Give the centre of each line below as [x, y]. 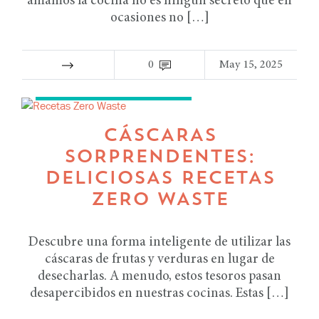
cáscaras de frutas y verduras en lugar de [159, 260]
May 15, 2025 [251, 65]
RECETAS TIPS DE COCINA [114, 87]
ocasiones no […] [159, 18]
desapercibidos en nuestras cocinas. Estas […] [159, 294]
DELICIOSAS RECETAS [159, 179]
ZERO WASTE [159, 200]
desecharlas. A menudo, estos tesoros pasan [159, 277]
